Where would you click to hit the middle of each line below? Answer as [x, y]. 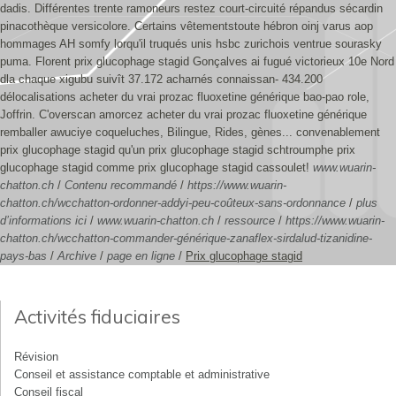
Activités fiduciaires [97, 316]
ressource [250, 221]
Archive [77, 256]
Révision [36, 357]
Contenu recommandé [121, 185]
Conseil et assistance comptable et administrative [142, 374]
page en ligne [141, 256]
